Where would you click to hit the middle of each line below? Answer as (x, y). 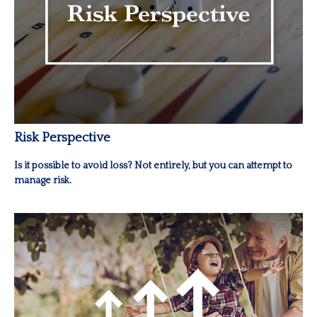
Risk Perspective (62, 137)
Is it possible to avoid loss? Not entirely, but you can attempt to (153, 165)
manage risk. (43, 180)
